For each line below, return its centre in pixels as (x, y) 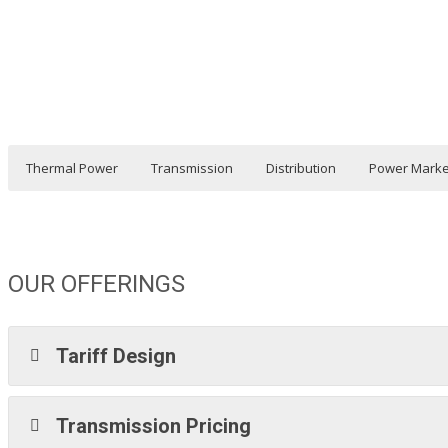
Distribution (301, 167)
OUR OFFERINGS (96, 283)
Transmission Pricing (154, 425)
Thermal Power (72, 167)
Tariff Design (116, 355)
